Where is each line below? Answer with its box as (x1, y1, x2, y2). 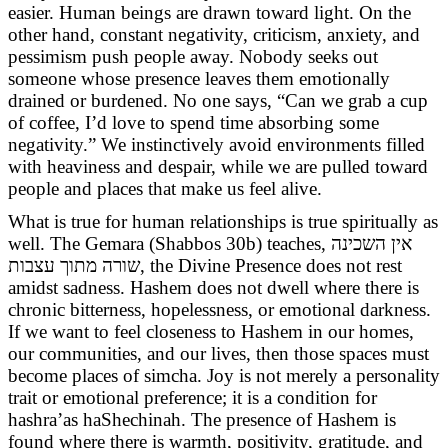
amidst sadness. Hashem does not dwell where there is (8, 276, 419, 298)
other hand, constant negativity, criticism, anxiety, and (8, 23, 420, 45)
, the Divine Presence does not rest (140, 254, 402, 276)
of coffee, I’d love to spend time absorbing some (8, 111, 379, 133)
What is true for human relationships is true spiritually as (8, 210, 438, 232)
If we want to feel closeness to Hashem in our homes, (8, 320, 414, 342)
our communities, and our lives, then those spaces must (8, 342, 429, 364)
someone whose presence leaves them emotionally (8, 67, 390, 89)
